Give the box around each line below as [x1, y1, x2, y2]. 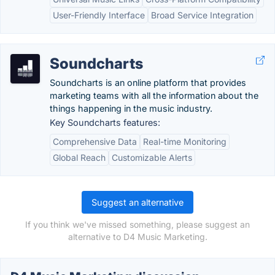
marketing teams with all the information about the [50, 90, 258, 101]
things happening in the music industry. [50, 103, 212, 114]
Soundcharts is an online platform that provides [50, 77, 246, 88]
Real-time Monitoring [143, 136, 227, 147]
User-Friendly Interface [53, 10, 145, 20]
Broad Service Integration [151, 10, 254, 20]
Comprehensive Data [53, 136, 137, 147]
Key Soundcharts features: [50, 117, 160, 128]
